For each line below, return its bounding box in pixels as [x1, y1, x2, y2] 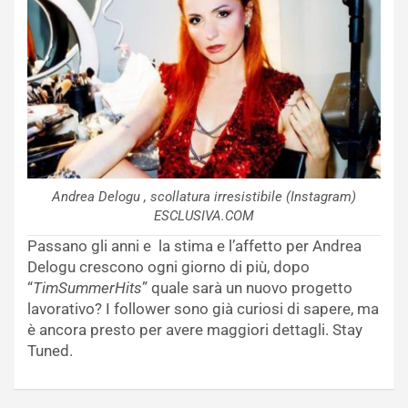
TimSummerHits [33, 279, 142, 298]
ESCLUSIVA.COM [154, 208, 254, 225]
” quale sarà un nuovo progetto [142, 279, 352, 298]
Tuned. [27, 342, 73, 361]
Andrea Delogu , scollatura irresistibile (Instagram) [52, 189, 356, 206]
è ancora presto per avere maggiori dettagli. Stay [27, 321, 362, 340]
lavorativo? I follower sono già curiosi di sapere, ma [27, 300, 379, 319]
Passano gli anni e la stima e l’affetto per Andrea [27, 237, 362, 256]
